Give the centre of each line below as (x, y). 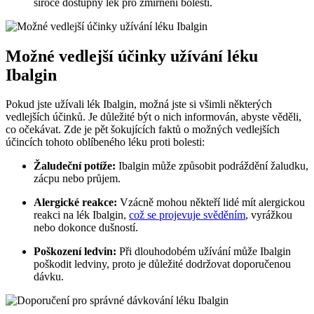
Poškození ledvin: (75, 252)
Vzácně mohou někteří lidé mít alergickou (211, 203)
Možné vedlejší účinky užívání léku (132, 56)
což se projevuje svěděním (187, 215)
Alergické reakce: (75, 203)
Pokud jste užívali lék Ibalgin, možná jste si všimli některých (139, 104)
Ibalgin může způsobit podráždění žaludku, (212, 166)
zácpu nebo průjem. (77, 179)
